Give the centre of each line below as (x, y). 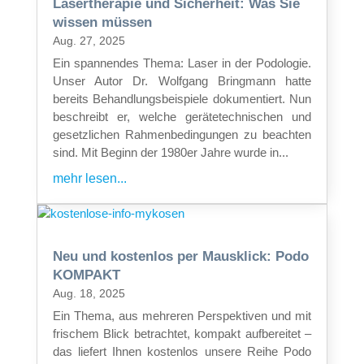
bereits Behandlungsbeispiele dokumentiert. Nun (182, 98)
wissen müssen (102, 22)
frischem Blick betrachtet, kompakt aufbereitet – (182, 333)
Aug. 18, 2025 (89, 293)
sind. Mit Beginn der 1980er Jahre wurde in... (170, 152)
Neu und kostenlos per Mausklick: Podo (180, 256)
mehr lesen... (89, 178)
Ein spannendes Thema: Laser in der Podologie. (182, 63)
